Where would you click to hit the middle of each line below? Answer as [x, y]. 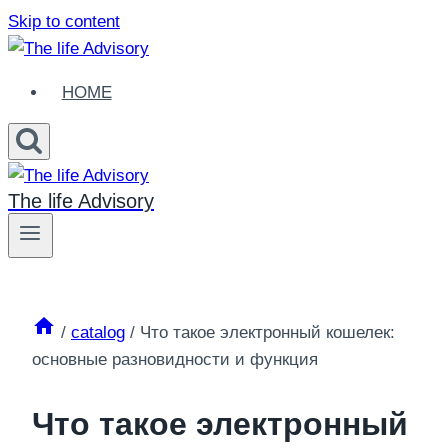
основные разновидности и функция [175, 360]
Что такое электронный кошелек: [267, 333]
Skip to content [64, 21]
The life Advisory [81, 201]
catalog [98, 333]
